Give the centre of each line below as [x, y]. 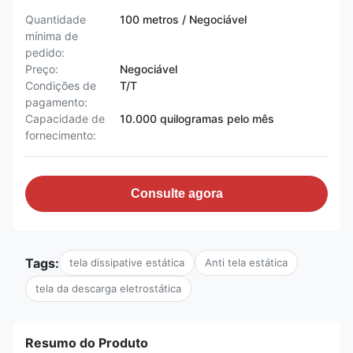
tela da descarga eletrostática [108, 288]
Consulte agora [176, 193]
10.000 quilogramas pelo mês [197, 119]
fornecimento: [61, 135]
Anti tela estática [246, 262]
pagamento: [56, 102]
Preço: [42, 69]
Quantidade [56, 19]
